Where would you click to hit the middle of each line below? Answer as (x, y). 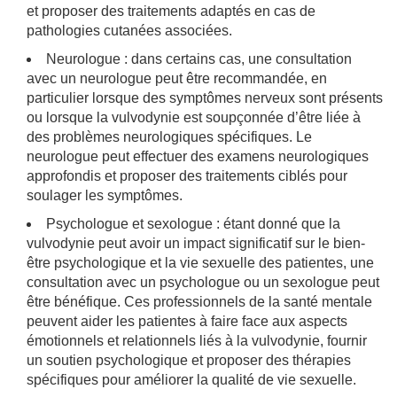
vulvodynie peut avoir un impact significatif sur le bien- (196, 243)
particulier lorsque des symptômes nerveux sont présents (205, 97)
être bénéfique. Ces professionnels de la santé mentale (199, 301)
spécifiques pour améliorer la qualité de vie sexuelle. (191, 379)
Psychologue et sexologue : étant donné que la (193, 223)
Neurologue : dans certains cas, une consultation (199, 58)
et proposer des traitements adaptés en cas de (171, 11)
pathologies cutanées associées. (129, 30)
